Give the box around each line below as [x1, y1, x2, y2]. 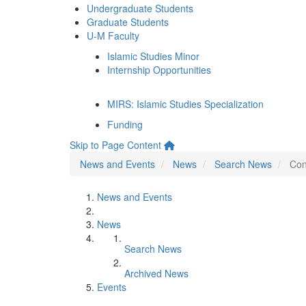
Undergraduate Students [87, 1, 193, 15]
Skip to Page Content [70, 138, 161, 152]
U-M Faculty [87, 29, 139, 42]
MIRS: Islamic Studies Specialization [107, 97, 264, 111]
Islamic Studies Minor [107, 49, 199, 63]
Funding [107, 117, 143, 131]
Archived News [124, 266, 189, 280]
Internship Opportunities [107, 63, 211, 76]
